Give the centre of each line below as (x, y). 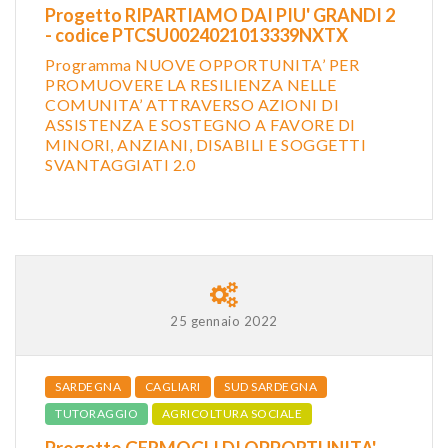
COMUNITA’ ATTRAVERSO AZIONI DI (192, 104)
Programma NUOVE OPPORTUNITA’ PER (202, 64)
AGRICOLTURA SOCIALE (231, 413)
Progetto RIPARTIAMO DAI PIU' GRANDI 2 (220, 14)
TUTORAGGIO (96, 413)
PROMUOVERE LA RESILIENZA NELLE (190, 84)
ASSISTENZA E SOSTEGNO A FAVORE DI (200, 124)
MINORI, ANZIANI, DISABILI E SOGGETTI (205, 144)
